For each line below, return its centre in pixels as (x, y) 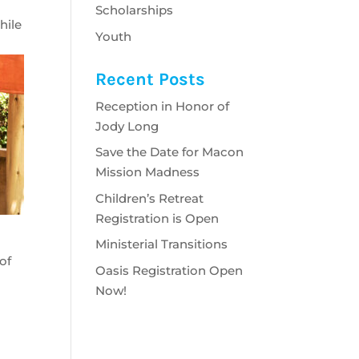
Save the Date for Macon (170, 152)
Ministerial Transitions (162, 244)
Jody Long (127, 126)
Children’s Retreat (150, 198)
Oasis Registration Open (169, 270)
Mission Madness (148, 172)
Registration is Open (157, 218)
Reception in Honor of (163, 106)
